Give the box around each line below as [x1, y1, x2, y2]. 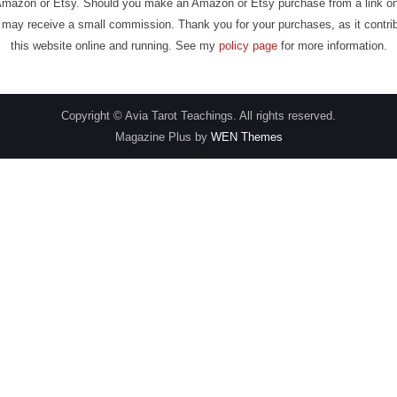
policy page [218, 39, 277, 52]
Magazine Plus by [114, 130, 211, 144]
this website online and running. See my [10, 39, 219, 52]
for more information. [276, 39, 387, 52]
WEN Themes [210, 130, 283, 144]
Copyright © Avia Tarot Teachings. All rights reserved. [61, 109, 336, 122]
